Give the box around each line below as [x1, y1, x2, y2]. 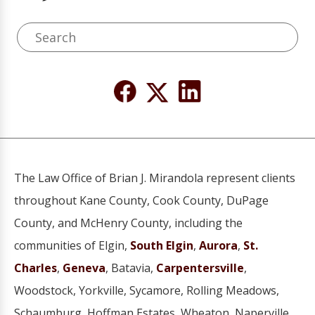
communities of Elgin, [14, 238, 130, 254]
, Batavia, [105, 260, 156, 276]
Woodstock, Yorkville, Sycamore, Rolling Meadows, [14, 283, 279, 299]
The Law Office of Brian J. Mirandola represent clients [14, 170, 295, 186]
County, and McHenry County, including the [14, 215, 243, 231]
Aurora [199, 238, 238, 254]
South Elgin [130, 238, 193, 254]
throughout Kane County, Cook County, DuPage [14, 193, 269, 209]
